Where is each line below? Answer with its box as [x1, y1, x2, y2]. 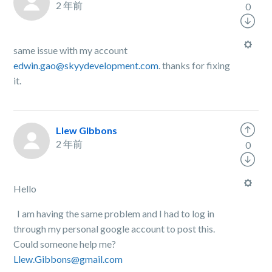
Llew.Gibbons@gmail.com [13, 253, 123, 265]
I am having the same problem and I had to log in [13, 208, 215, 219]
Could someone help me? [13, 238, 117, 250]
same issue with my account [13, 44, 128, 56]
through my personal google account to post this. [13, 223, 216, 234]
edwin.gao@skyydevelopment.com [13, 59, 159, 71]
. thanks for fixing [158, 59, 231, 71]
